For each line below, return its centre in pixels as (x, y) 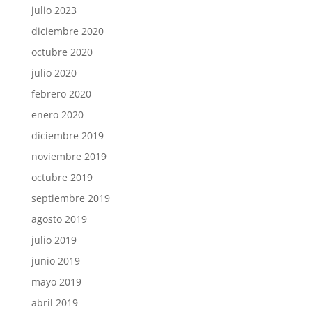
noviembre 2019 (69, 156)
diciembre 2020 (67, 31)
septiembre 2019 (70, 198)
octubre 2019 (62, 177)
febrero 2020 (61, 94)
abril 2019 (54, 303)
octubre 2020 (62, 52)
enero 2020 (57, 115)
